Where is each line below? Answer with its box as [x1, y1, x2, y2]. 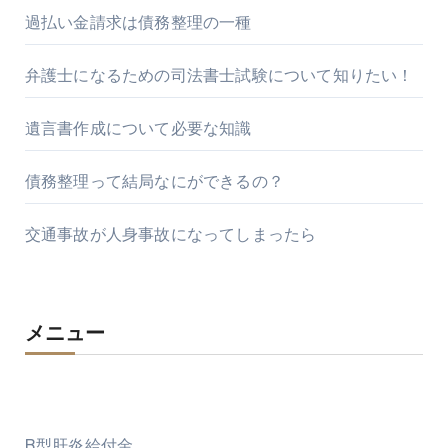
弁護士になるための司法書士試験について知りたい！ [24, 66, 414, 86]
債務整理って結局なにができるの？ [24, 172, 284, 192]
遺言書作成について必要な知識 [24, 119, 252, 139]
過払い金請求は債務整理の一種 [24, 13, 252, 33]
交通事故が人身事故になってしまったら [24, 225, 317, 245]
